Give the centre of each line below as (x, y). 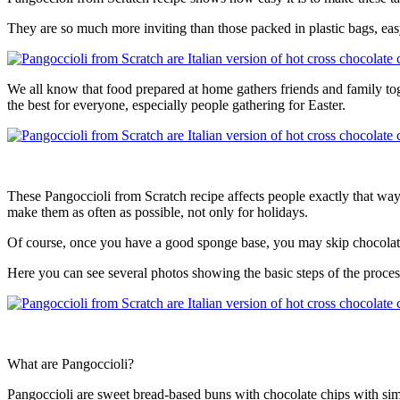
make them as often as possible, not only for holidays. (158, 212)
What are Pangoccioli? (71, 364)
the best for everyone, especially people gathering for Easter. (176, 105)
